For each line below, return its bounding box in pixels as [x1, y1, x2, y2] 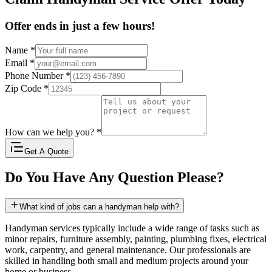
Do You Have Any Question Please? [5, 169, 224, 186]
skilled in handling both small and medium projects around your [5, 256, 248, 267]
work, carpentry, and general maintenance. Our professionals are [5, 245, 251, 256]
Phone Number [5, 70, 66, 81]
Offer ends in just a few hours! [5, 19, 155, 32]
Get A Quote [24, 146, 69, 156]
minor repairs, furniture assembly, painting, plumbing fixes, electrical [5, 234, 267, 245]
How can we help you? [5, 126, 97, 137]
